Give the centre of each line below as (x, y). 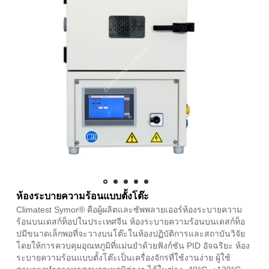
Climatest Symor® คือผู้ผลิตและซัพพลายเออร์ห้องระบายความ (129, 209)
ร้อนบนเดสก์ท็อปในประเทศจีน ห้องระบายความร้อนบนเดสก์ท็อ (131, 221)
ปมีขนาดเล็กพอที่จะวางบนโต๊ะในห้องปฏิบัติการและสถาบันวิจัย (131, 233)
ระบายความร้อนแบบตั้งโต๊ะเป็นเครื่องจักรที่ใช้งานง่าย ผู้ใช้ (123, 257)
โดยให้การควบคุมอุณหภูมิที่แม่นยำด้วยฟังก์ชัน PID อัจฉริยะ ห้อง (133, 245)
